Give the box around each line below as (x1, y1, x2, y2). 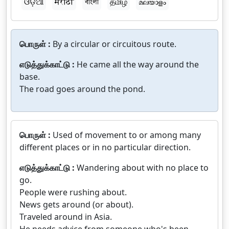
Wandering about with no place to (77, 162, 209, 173)
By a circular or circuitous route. (53, 38, 176, 50)
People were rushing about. (19, 187, 127, 198)
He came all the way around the (77, 59, 199, 70)
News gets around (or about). (19, 199, 133, 210)
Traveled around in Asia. (19, 211, 112, 222)
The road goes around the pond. (19, 83, 145, 95)
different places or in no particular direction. (19, 142, 191, 153)
